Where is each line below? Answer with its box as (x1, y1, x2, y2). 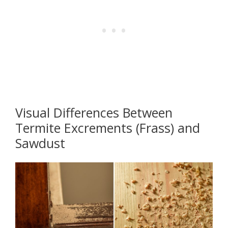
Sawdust (15, 134, 65, 152)
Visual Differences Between (15, 103, 173, 121)
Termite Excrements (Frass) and (15, 119, 200, 136)
